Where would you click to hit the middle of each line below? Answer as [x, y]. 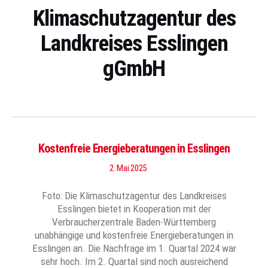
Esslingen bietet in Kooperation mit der [134, 209]
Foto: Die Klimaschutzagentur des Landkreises [134, 196]
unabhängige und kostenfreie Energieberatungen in [134, 235]
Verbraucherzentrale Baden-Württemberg [134, 222]
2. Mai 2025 [128, 168]
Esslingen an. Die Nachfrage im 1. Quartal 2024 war [134, 248]
